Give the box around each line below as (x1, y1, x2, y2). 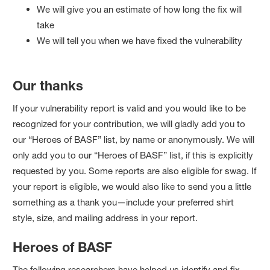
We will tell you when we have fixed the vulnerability (37, 34, 243, 46)
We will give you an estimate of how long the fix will (37, 3, 242, 15)
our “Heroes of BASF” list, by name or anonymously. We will (13, 133, 255, 145)
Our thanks (13, 77, 84, 93)
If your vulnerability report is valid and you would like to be (13, 102, 246, 114)
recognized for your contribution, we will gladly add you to (13, 118, 246, 130)
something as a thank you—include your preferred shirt (13, 196, 234, 208)
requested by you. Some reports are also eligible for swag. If (13, 165, 257, 177)
